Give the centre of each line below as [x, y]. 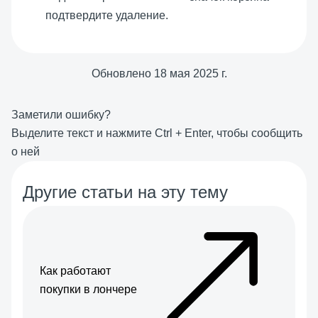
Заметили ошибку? [61, 114]
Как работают [75, 270]
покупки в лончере [88, 289]
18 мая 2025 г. [190, 73]
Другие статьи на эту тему [125, 192]
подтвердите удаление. [107, 15]
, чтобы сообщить [257, 133]
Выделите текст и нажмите [83, 133]
